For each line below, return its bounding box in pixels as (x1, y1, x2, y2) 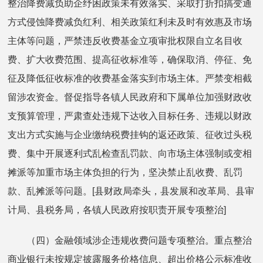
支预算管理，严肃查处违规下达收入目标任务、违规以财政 (8, 110, 252, 121)
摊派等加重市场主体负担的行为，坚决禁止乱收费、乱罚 (8, 167, 243, 177)
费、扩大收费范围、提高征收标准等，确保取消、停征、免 (8, 54, 252, 65)
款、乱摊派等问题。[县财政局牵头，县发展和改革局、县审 (8, 186, 255, 196)
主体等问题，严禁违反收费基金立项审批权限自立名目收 (8, 35, 243, 46)
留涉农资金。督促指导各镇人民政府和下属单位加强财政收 (8, 92, 252, 102)
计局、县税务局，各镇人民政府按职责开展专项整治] (8, 204, 227, 215)
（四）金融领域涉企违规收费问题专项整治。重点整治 (8, 235, 252, 245)
